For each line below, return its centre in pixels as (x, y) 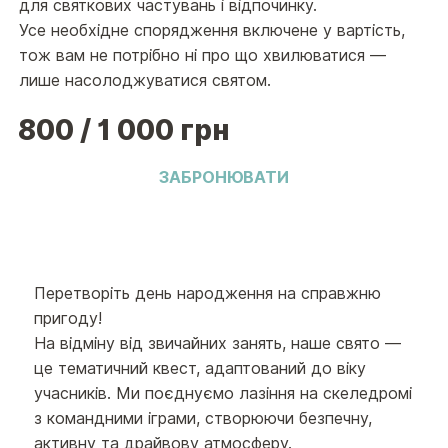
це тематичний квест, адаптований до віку (200, 369)
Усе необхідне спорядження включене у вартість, (211, 30)
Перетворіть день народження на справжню (208, 294)
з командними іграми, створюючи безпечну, (203, 419)
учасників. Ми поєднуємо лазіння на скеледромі (223, 394)
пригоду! (68, 319)
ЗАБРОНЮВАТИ (224, 178)
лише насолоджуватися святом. (144, 80)
